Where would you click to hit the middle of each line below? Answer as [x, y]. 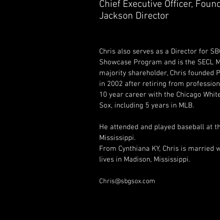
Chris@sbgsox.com [127, 181]
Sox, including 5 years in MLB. [147, 106]
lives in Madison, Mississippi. [145, 160]
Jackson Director [134, 16]
